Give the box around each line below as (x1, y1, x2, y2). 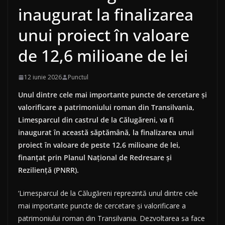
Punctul (68, 73, 88, 82)
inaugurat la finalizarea (18, 4, 193, 26)
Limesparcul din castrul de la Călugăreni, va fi (18, 115, 174, 125)
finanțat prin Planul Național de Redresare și (18, 153, 172, 163)
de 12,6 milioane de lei (18, 45, 188, 67)
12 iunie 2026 (24, 73, 62, 82)
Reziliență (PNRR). (18, 165, 79, 175)
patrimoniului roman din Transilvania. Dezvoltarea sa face (18, 213, 205, 223)
